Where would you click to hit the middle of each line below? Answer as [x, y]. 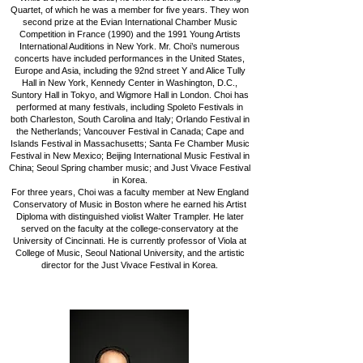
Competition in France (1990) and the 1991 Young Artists [130, 34]
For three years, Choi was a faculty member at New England [130, 192]
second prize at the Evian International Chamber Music [130, 22]
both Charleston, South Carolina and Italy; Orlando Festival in [130, 119]
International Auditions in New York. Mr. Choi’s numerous [130, 46]
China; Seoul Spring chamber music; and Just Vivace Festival [130, 168]
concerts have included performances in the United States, [130, 58]
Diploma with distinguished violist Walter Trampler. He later [130, 216]
